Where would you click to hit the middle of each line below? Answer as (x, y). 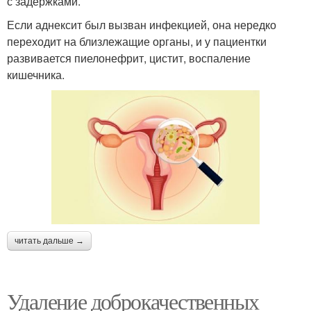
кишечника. (36, 74)
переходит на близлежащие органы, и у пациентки (137, 41)
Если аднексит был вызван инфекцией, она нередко (142, 24)
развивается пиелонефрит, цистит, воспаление (129, 58)
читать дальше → (49, 241)
